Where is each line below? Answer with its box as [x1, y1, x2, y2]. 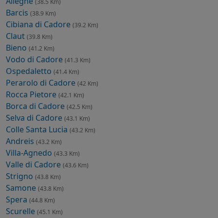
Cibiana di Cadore [6, 19, 73, 30]
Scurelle [6, 206, 37, 217]
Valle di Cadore [6, 159, 63, 170]
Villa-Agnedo [6, 147, 54, 159]
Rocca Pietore [6, 89, 58, 100]
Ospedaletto [6, 66, 54, 77]
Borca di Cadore [6, 101, 67, 112]
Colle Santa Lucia [6, 124, 70, 135]
